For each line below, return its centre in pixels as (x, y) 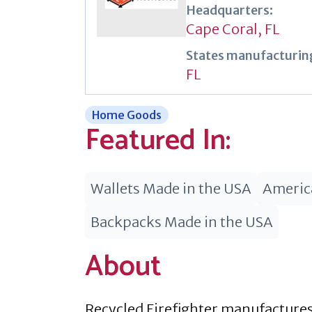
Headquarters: (229, 10)
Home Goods (127, 115)
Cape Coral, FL (233, 29)
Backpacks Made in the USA (182, 222)
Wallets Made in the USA (171, 189)
